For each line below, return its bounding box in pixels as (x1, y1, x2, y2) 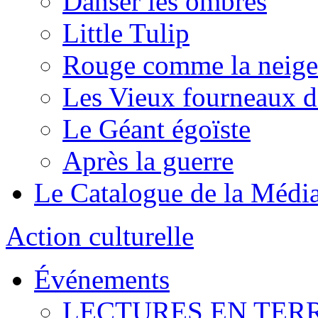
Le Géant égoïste (62, 114, 251, 144)
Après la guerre (62, 146, 234, 176)
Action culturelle (6, 221, 194, 251)
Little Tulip (62, 18, 190, 48)
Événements (34, 264, 170, 295)
